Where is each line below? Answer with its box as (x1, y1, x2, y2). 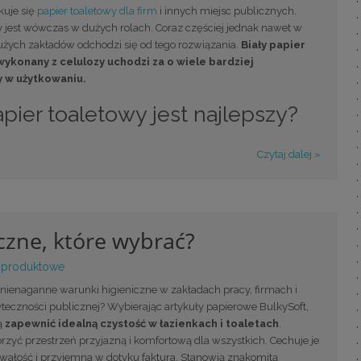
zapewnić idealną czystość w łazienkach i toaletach (4, 317, 279, 330)
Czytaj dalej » (257, 147, 321, 160)
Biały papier (240, 39, 305, 52)
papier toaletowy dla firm (36, 5, 157, 18)
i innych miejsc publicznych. (156, 5, 297, 18)
